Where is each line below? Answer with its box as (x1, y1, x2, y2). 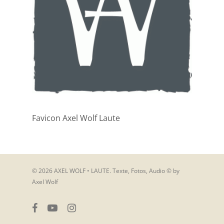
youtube (47, 202, 69, 211)
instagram (67, 202, 95, 211)
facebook (31, 202, 57, 211)
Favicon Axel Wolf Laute (32, 112, 120, 124)
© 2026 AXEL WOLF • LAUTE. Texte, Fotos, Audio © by (32, 166, 179, 175)
